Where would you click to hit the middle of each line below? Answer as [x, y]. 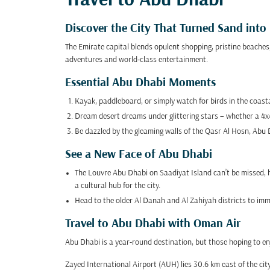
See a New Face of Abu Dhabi [139, 155]
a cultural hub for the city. [118, 186]
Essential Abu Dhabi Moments [140, 83]
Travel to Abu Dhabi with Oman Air [153, 224]
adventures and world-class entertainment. [137, 60]
